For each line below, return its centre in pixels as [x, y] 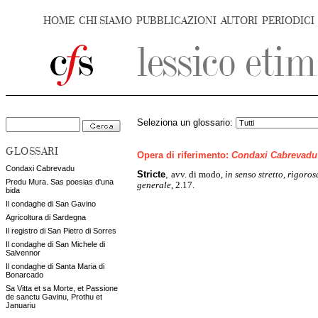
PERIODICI [288, 21]
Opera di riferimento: [184, 156]
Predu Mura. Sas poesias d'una [60, 182]
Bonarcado [24, 275]
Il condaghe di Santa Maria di [55, 266]
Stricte [151, 174]
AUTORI [239, 21]
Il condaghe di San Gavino [51, 204]
